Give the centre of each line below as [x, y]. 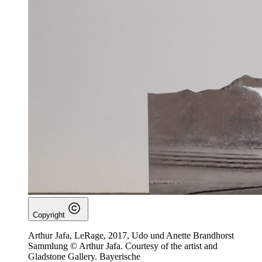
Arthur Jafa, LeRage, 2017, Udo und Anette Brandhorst [131, 235]
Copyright [49, 215]
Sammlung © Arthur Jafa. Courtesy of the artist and [123, 246]
